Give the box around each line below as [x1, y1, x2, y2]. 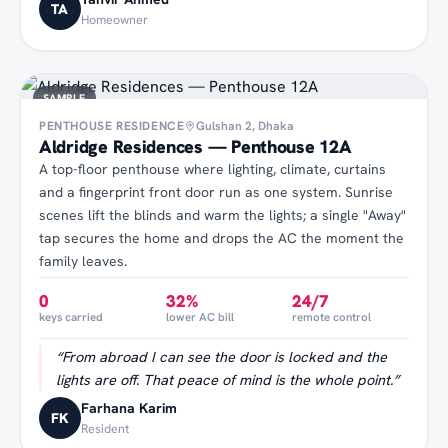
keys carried [39, 308, 103, 324]
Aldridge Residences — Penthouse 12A [39, 134, 352, 158]
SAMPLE [43, 90, 86, 105]
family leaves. [39, 251, 127, 270]
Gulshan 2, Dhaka [196, 117, 295, 134]
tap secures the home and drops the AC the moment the [39, 228, 404, 247]
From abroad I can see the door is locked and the [62, 346, 387, 366]
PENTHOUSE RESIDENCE [39, 117, 185, 134]
